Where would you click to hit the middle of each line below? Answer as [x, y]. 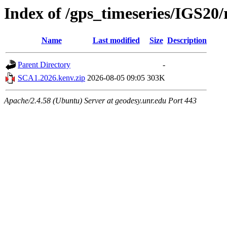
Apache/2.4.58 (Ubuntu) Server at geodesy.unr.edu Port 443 [100, 101]
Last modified [116, 41]
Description [187, 41]
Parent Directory [44, 65]
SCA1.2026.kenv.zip [51, 78]
